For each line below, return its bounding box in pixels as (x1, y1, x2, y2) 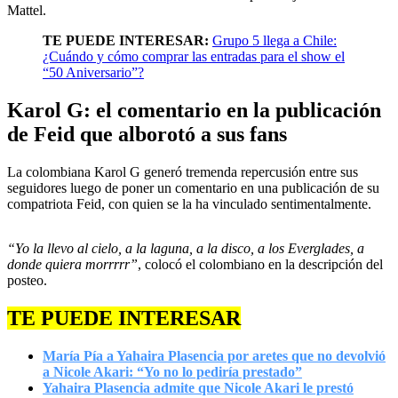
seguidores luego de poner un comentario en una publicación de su (7, 180, 379, 195)
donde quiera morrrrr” (7, 257, 138, 272)
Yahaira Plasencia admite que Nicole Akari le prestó (43, 379, 354, 395)
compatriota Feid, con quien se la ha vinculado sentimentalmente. (7, 196, 371, 211)
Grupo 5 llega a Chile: (212, 33, 337, 49)
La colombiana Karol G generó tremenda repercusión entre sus (7, 164, 358, 179)
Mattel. (7, 3, 46, 19)
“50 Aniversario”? (43, 65, 144, 81)
